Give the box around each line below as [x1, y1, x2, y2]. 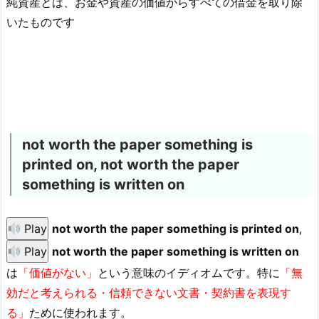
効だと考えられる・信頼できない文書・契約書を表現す [6, 286, 291, 300]
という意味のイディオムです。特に [98, 266, 280, 281]
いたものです [6, 15, 75, 30]
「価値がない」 [18, 266, 98, 281]
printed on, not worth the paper [22, 156, 239, 174]
